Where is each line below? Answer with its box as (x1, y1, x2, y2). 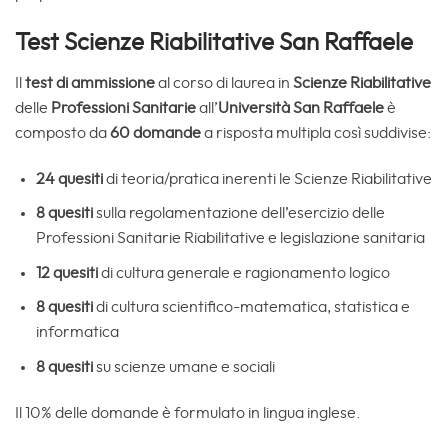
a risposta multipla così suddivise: (204, 124, 431, 141)
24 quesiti (35, 170, 106, 187)
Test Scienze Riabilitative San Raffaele (15, 30, 413, 55)
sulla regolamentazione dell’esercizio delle (95, 205, 385, 222)
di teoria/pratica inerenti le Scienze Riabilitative (105, 170, 432, 187)
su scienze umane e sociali (92, 358, 275, 375)
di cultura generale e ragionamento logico (97, 264, 390, 281)
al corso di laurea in (155, 74, 293, 91)
